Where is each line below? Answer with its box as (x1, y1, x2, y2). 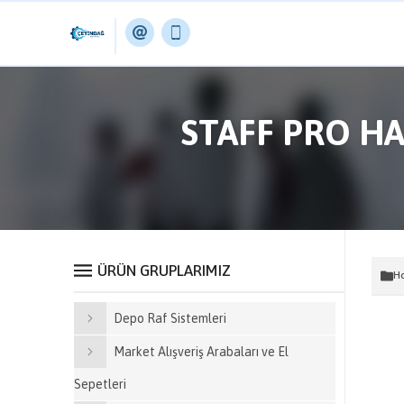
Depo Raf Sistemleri (114, 311, 226, 326)
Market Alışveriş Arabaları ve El (114, 344, 289, 359)
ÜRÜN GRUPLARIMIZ (97, 262, 231, 280)
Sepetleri (74, 377, 126, 391)
